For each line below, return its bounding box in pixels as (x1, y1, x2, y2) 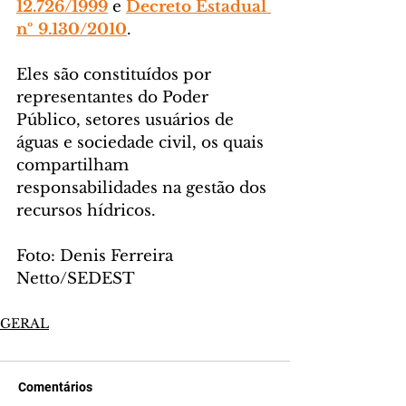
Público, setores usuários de (16, 111, 238, 130)
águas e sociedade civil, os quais (16, 133, 268, 153)
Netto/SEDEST (16, 269, 135, 289)
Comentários (18, 380, 92, 395)
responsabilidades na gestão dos (16, 179, 271, 198)
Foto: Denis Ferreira (16, 246, 178, 266)
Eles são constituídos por (16, 65, 216, 85)
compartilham (16, 156, 133, 176)
